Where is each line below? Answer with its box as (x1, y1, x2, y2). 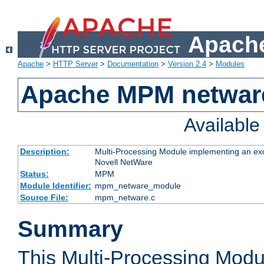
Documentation (107, 60, 159, 69)
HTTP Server (53, 60, 98, 69)
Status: (19, 169, 49, 179)
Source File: (19, 193, 68, 203)
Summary (18, 216, 123, 242)
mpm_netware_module (94, 181, 181, 191)
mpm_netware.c (94, 193, 155, 203)
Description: (19, 147, 70, 157)
